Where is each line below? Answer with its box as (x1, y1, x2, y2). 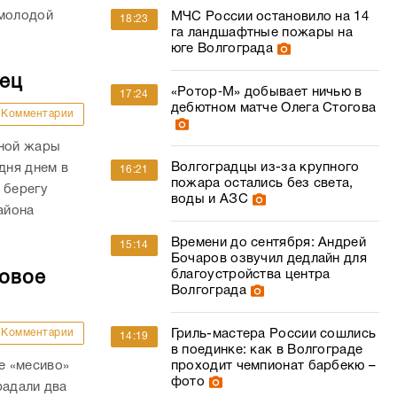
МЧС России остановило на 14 (170, 11, 369, 23)
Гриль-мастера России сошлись (170, 328, 377, 340)
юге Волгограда (170, 43, 274, 55)
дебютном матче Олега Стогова (170, 102, 377, 114)
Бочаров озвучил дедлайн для (170, 253, 367, 265)
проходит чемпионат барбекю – (170, 360, 377, 372)
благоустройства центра (170, 269, 331, 281)
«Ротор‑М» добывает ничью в (170, 86, 362, 98)
